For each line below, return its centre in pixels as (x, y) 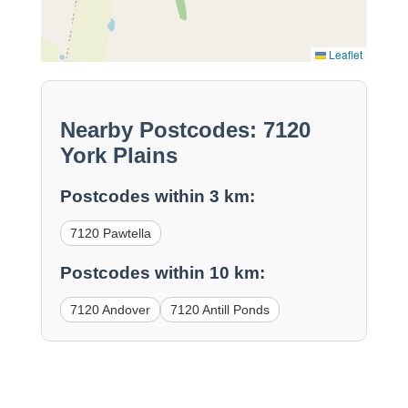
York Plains (118, 156)
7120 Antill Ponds (219, 309)
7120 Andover (110, 309)
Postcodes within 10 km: (162, 272)
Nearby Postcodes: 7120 (185, 130)
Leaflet (345, 55)
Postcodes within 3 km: (157, 197)
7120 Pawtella (110, 234)
